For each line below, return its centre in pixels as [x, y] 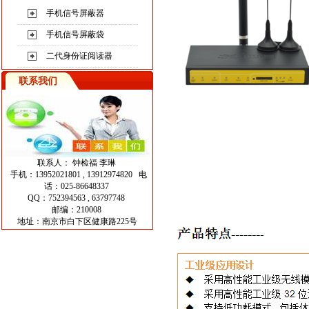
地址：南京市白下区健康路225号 [77, 221]
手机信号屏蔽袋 [75, 34]
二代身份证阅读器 [79, 56]
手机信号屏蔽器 [75, 13]
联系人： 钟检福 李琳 [77, 163]
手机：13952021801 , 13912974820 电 [77, 175]
